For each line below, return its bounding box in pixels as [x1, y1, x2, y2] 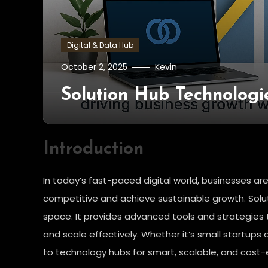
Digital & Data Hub [67, 39, 133, 50]
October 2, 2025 [61, 60, 127, 73]
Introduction [43, 139, 144, 159]
